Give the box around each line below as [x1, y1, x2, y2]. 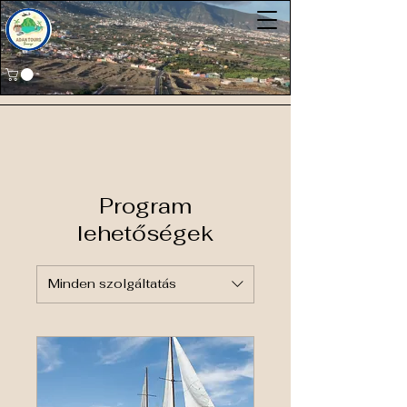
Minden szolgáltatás [48, 275, 176, 293]
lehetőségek [77, 218, 213, 247]
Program [99, 191, 192, 220]
